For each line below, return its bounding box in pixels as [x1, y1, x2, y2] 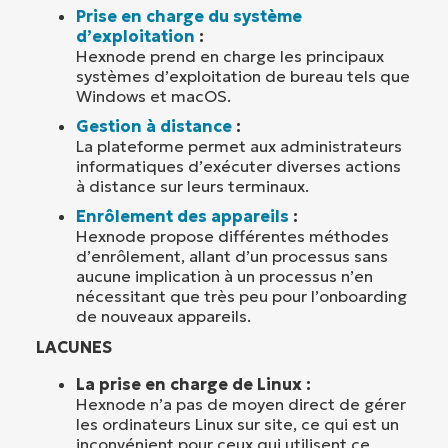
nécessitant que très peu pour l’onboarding [76, 285, 407, 306]
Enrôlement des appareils [76, 205, 289, 226]
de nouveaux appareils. [76, 305, 251, 326]
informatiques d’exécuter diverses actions [76, 155, 401, 176]
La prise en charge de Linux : [76, 373, 311, 394]
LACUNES [36, 336, 112, 357]
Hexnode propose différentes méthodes [76, 225, 389, 246]
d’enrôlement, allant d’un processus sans [76, 245, 388, 266]
